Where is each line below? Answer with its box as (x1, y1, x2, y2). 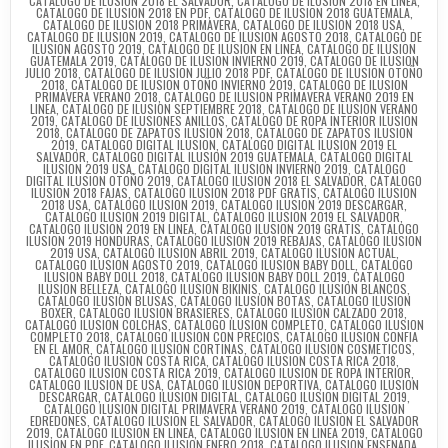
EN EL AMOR (33, 339, 90, 357)
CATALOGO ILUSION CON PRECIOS (116, 327, 280, 345)
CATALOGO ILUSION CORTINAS (95, 339, 244, 357)
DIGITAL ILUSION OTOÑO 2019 (26, 171, 171, 189)
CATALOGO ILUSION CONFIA (286, 327, 418, 345)
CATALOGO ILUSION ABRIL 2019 (102, 243, 255, 261)
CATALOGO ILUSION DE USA (29, 375, 161, 393)
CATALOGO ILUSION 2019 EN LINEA (29, 219, 194, 237)
